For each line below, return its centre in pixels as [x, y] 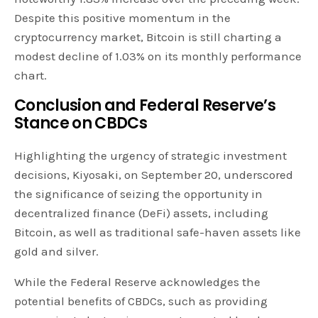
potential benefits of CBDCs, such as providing [141, 301]
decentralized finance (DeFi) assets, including [142, 213]
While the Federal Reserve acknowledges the [138, 281]
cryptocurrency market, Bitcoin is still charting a [148, 37]
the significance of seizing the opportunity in [139, 193]
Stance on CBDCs [81, 123]
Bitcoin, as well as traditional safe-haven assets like [158, 232]
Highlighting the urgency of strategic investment [151, 155]
